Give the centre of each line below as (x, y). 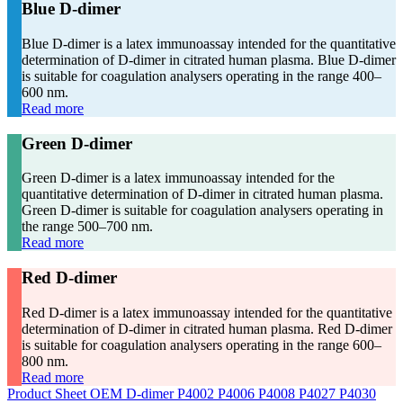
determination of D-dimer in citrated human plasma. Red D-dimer (207, 328)
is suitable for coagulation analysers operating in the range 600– (201, 345)
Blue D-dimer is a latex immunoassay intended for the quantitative (209, 43)
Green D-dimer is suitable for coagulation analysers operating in (202, 210)
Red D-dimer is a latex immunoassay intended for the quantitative (207, 312)
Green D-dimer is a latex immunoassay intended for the (178, 178)
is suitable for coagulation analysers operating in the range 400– (201, 76)
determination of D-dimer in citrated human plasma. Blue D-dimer (209, 59)
